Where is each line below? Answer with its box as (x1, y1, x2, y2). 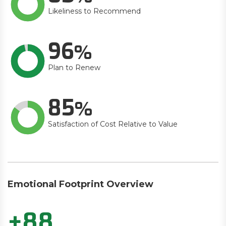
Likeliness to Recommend (48, 7, 141, 16)
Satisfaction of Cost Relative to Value (48, 120, 178, 129)
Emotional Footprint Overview (8, 179, 153, 190)
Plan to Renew (48, 63, 100, 72)
